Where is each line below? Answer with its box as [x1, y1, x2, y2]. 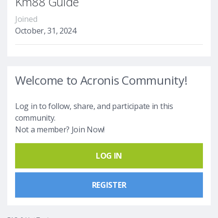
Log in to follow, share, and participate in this [15, 100, 173, 111]
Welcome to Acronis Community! [15, 72, 188, 88]
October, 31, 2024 [15, 25, 76, 36]
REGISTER [91, 179, 127, 190]
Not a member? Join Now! [15, 124, 105, 135]
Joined [15, 13, 37, 24]
